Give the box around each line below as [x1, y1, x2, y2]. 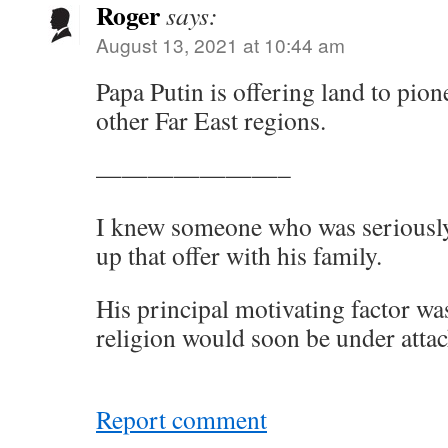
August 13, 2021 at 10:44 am [96, 31, 345, 58]
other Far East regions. [96, 103, 326, 137]
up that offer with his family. [96, 238, 382, 272]
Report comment [96, 402, 267, 436]
